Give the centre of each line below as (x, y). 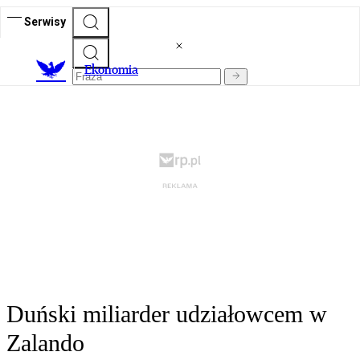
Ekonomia (111, 70)
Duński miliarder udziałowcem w (167, 314)
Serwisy (45, 21)
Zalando (45, 343)
